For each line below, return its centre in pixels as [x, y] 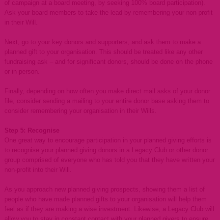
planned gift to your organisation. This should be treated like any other [103, 52]
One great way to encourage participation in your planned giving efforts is [108, 140]
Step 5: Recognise [32, 131]
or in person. [22, 72]
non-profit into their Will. [38, 170]
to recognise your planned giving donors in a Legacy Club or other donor [106, 150]
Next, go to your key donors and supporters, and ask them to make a [102, 42]
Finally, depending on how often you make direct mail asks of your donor [107, 91]
